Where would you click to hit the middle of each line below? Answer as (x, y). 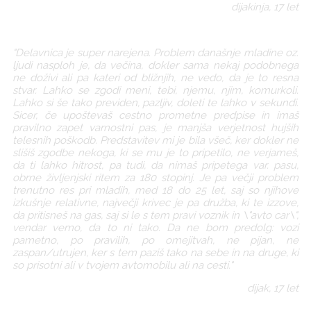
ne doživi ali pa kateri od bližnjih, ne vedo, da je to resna (155, 78)
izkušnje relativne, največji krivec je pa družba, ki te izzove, (155, 203)
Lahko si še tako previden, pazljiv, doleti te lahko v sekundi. (155, 103)
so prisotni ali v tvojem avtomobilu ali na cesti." (122, 266)
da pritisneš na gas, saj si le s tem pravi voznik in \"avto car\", (155, 216)
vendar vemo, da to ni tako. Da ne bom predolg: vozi (155, 228)
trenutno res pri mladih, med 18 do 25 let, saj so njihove (155, 191)
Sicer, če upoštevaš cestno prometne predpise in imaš (155, 116)
